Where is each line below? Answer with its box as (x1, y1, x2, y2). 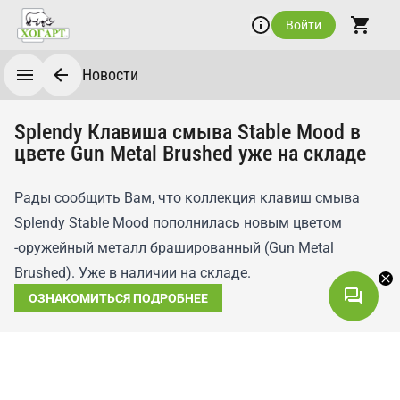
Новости (82, 65, 138, 84)
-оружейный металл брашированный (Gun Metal (14, 239, 334, 256)
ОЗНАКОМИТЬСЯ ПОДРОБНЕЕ (29, 291, 208, 305)
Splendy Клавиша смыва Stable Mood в (14, 120, 361, 145)
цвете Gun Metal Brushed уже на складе (14, 141, 366, 166)
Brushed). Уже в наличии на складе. (14, 264, 251, 281)
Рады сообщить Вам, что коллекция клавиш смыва (14, 189, 360, 206)
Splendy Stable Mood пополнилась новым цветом (14, 214, 342, 231)
